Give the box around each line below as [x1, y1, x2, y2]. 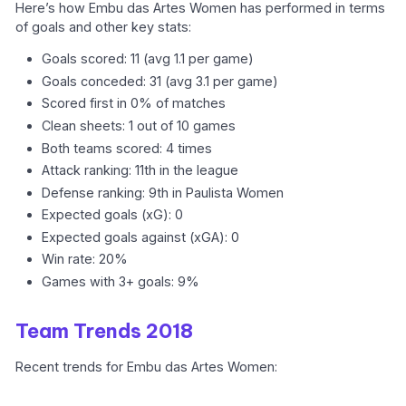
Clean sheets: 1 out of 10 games [42, 117, 237, 133]
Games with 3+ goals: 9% [42, 274, 200, 290]
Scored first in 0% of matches [42, 95, 227, 111]
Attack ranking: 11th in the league [42, 162, 239, 179]
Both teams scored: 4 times [42, 140, 213, 156]
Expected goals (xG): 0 [42, 207, 184, 223]
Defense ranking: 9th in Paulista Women [42, 184, 285, 200]
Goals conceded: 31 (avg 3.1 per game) [42, 72, 279, 89]
